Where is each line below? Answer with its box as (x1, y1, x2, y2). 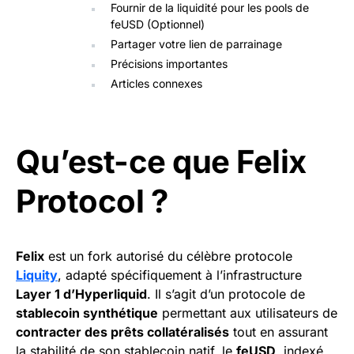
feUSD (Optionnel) (111, 17, 205, 32)
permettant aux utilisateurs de (158, 305, 337, 322)
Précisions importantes (111, 57, 228, 71)
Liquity (16, 267, 58, 284)
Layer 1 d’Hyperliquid (16, 286, 147, 303)
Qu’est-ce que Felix (16, 142, 307, 182)
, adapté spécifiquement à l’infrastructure (58, 267, 302, 284)
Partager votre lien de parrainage (111, 37, 282, 51)
